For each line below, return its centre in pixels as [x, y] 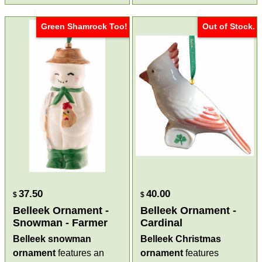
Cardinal [161, 223]
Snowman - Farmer [61, 223]
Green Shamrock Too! [84, 26]
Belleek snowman [52, 239]
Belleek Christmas [181, 239]
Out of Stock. [228, 26]
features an [80, 253]
